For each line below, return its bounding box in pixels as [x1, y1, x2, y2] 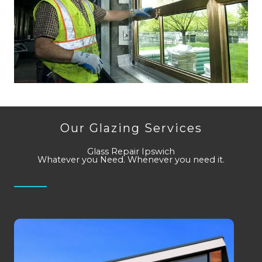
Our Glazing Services [60, 120, 202, 135]
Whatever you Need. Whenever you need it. [37, 154, 225, 165]
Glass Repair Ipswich [87, 146, 175, 157]
